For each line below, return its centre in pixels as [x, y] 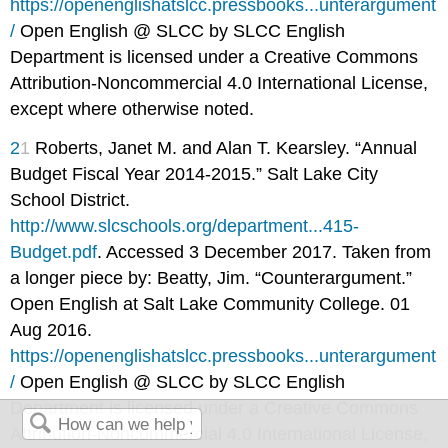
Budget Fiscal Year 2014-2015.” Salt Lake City [194, 173]
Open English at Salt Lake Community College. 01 [210, 303]
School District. [70, 199]
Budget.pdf [54, 251]
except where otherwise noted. [132, 109]
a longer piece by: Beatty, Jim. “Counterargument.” [211, 277]
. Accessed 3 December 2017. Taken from [264, 251]
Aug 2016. [51, 329]
